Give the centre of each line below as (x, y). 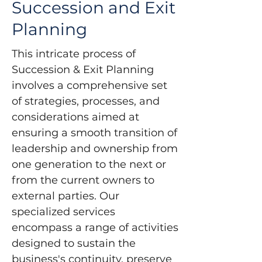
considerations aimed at (77, 117)
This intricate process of (75, 54)
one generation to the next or (90, 164)
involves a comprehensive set (91, 85)
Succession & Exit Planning (84, 70)
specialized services (65, 212)
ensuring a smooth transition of (96, 133)
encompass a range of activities (96, 227)
